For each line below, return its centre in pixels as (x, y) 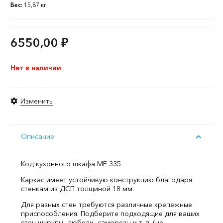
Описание (38, 136)
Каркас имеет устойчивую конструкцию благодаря (107, 180)
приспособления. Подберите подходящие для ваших (110, 214)
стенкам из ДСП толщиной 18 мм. (77, 189)
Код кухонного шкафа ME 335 (71, 164)
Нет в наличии (36, 68)
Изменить (36, 101)
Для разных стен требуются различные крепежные (107, 205)
